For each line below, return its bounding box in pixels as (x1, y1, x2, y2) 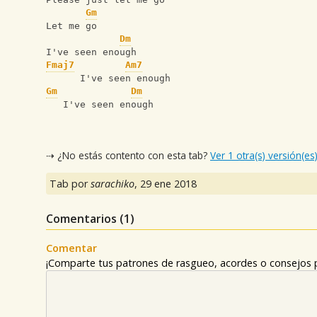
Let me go (46, 21, 97, 32)
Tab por (50, 177, 91, 191)
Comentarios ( (46, 211, 124, 227)
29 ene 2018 (140, 177, 197, 191)
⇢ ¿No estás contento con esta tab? (46, 148, 210, 162)
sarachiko (91, 177, 134, 191)
